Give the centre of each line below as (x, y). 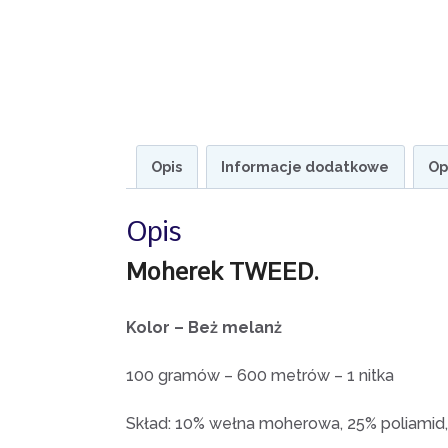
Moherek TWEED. (226, 271)
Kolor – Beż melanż (204, 327)
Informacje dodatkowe (305, 166)
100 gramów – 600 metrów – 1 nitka (260, 375)
